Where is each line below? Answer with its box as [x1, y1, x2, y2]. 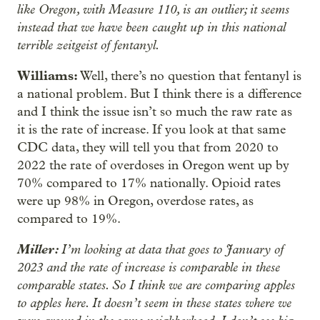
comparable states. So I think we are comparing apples [17, 277, 295, 293]
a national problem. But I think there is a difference [17, 86, 301, 101]
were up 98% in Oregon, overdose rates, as [17, 194, 254, 209]
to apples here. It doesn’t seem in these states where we [17, 295, 291, 311]
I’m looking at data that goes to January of [61, 241, 284, 257]
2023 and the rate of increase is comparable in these [17, 259, 280, 275]
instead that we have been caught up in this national [17, 19, 286, 35]
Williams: [17, 68, 78, 84]
